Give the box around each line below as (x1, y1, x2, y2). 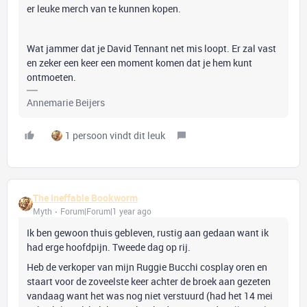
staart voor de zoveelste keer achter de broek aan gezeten (27, 275, 271, 288)
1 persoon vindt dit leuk (65, 129, 165, 142)
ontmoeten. (27, 71, 78, 84)
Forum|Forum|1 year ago (60, 206, 151, 217)
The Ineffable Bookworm (33, 191, 138, 204)
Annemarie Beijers (27, 96, 105, 109)
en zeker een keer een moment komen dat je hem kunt (27, 56, 252, 69)
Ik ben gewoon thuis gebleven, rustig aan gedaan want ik (27, 226, 269, 239)
